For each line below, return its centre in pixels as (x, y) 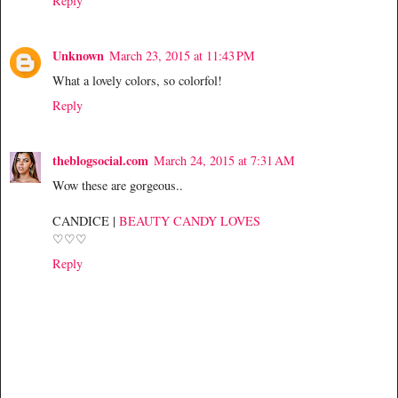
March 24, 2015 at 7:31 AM (224, 161)
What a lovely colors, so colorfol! (137, 81)
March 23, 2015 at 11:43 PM (182, 56)
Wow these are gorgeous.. (118, 186)
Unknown (78, 56)
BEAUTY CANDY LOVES (190, 221)
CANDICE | (86, 221)
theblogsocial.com (100, 161)
